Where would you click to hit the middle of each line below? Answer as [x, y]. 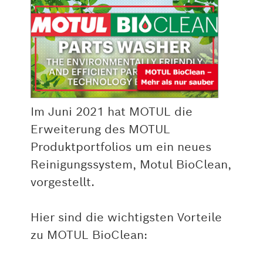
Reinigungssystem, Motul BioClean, [131, 165]
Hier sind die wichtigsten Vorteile [126, 218]
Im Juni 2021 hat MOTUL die [111, 112]
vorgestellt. [62, 182]
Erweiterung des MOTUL [100, 129]
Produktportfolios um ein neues [121, 147]
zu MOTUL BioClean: [89, 235]
